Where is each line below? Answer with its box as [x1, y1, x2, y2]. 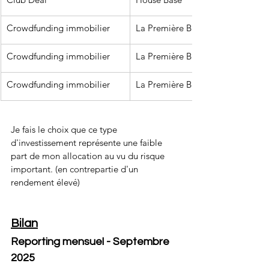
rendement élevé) [11, 177, 80, 188]
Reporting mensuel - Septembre [11, 236, 172, 247]
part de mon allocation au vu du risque [11, 150, 167, 162]
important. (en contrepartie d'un [11, 163, 141, 175]
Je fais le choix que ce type [11, 124, 119, 135]
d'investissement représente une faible [11, 137, 165, 148]
